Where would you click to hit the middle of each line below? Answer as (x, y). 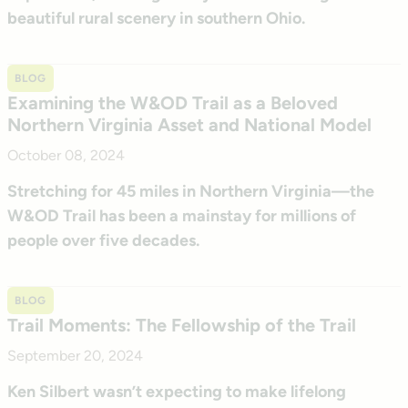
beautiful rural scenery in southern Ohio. (156, 18)
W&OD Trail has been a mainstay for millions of (182, 215)
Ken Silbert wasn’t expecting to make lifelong (177, 392)
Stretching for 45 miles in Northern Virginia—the (191, 191)
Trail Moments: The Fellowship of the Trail (182, 326)
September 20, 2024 (75, 356)
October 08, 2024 (66, 155)
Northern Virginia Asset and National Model (189, 124)
